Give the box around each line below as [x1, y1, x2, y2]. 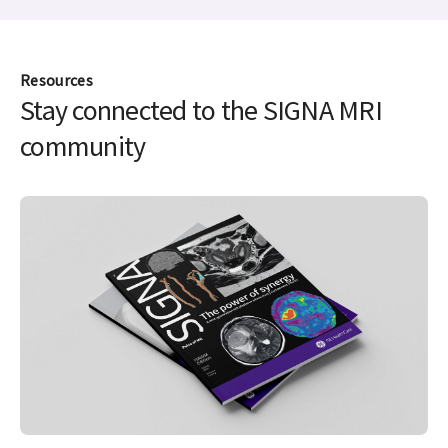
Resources [20, 70, 93, 90]
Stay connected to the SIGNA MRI [20, 92, 382, 128]
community [20, 128, 146, 164]
